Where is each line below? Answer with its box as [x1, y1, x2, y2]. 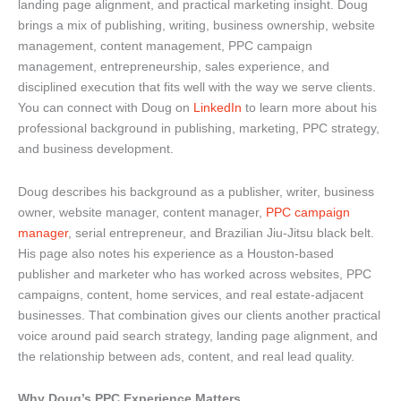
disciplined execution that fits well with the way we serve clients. [18, 80, 376, 95]
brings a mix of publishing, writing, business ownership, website [18, 18, 375, 33]
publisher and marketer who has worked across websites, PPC [18, 266, 371, 281]
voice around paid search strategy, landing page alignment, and [18, 328, 378, 343]
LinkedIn [193, 100, 242, 115]
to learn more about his [242, 100, 377, 115]
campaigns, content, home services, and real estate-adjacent [18, 286, 363, 302]
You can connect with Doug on [18, 100, 193, 115]
